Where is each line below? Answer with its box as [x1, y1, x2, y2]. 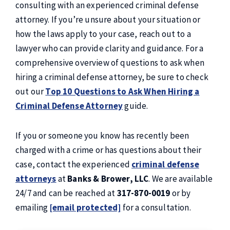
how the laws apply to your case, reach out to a [15, 28, 191, 40]
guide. [123, 100, 148, 111]
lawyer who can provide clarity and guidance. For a [15, 43, 204, 54]
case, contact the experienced [15, 159, 132, 170]
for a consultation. [121, 202, 191, 213]
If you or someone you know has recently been [15, 130, 189, 141]
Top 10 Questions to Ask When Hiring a [45, 86, 200, 97]
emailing [15, 202, 50, 213]
